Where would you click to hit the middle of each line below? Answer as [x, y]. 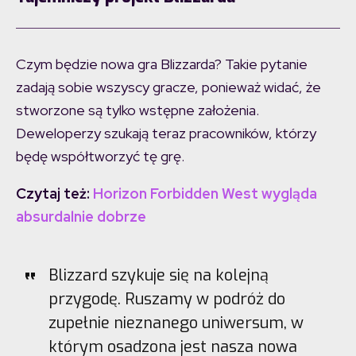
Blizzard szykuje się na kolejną [158, 276]
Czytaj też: [53, 194]
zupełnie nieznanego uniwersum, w [176, 323]
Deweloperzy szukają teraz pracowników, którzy [166, 133]
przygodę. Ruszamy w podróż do [166, 300]
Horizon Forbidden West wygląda [205, 194]
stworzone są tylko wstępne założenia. [137, 110]
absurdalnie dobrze [81, 217]
